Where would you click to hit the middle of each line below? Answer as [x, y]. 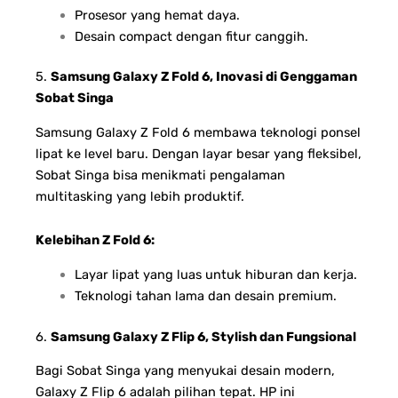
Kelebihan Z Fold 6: [95, 240]
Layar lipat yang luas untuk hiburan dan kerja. [215, 274]
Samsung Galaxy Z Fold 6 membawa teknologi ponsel [198, 132]
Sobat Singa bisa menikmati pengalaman [160, 175]
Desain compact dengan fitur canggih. [191, 36]
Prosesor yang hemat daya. [157, 15]
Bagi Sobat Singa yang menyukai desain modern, [185, 370]
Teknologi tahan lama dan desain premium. [205, 295]
